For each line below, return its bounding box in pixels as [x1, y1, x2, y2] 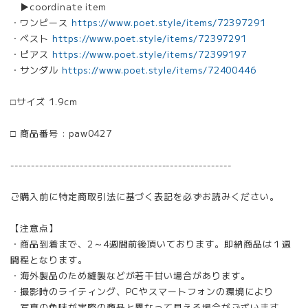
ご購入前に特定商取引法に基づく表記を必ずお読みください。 [10, 190, 279, 203]
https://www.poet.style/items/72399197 [52, 47, 247, 60]
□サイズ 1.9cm [10, 95, 78, 108]
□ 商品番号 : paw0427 [10, 126, 113, 140]
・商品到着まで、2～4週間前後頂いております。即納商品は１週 [10, 237, 291, 250]
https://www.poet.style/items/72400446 [61, 63, 257, 76]
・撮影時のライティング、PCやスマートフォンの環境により [10, 285, 274, 298]
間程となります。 [10, 253, 87, 266]
